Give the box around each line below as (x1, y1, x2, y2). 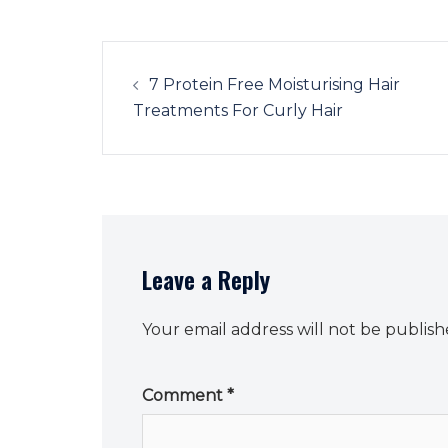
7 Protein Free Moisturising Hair (149, 74, 400, 94)
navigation (101, 72, 232, 120)
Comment (142, 385, 227, 405)
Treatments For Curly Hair (133, 100, 343, 120)
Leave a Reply (142, 260, 270, 297)
